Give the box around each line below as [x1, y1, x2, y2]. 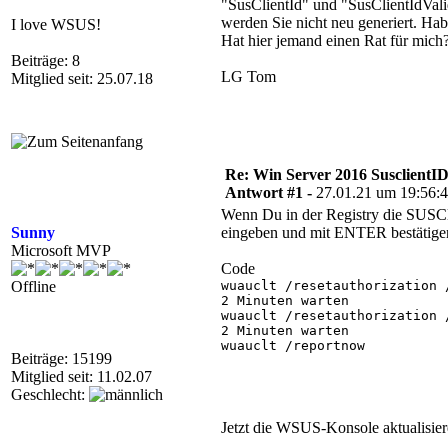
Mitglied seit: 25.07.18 [11, 70, 153, 87]
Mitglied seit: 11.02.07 [11, 368, 152, 385]
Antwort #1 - [225, 184, 316, 201]
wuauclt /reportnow [221, 338, 365, 353]
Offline [11, 278, 56, 295]
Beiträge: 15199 [11, 350, 112, 367]
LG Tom [221, 68, 276, 85]
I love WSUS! [11, 16, 101, 33]
